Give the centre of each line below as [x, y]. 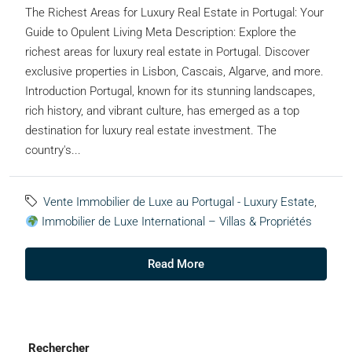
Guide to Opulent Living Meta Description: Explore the [161, 33]
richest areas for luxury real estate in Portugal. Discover [167, 52]
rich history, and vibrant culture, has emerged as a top [162, 111]
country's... [53, 150]
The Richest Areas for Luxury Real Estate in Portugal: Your [174, 13]
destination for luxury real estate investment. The [151, 131]
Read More [176, 264]
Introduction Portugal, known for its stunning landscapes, [170, 92]
